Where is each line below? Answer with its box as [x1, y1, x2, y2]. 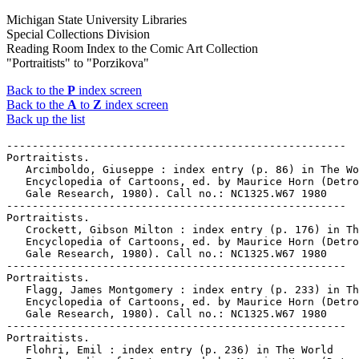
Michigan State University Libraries [6, 13, 187, 26]
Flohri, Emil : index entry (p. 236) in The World [6, 344, 333, 356]
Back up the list [6, 112, 85, 126]
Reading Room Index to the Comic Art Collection [6, 42, 258, 55]
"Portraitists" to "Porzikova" [6, 56, 149, 70]
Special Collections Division [6, 27, 150, 41]
